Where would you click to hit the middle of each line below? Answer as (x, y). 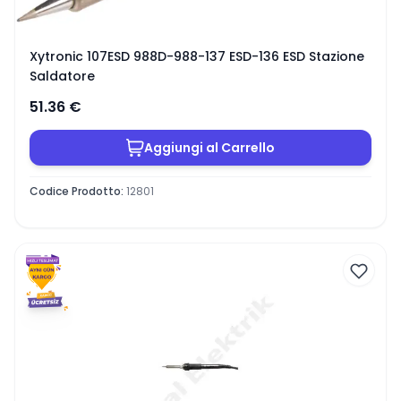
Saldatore (62, 76)
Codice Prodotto (75, 191)
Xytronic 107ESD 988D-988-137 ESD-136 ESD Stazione (197, 56)
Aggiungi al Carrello (209, 147)
